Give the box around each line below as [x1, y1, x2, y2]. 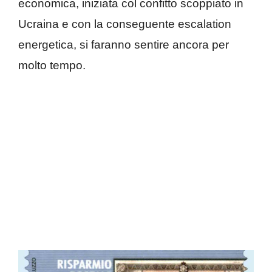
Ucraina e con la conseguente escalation [18, 18, 231, 31]
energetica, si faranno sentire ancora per [18, 38, 229, 52]
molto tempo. [18, 59, 86, 72]
